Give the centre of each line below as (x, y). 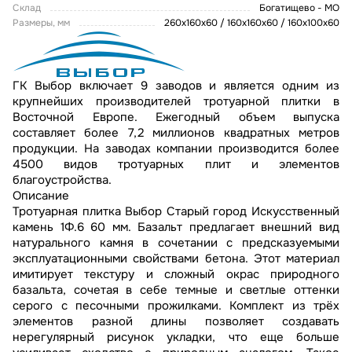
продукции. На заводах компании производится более (176, 148)
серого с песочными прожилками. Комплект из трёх (176, 305)
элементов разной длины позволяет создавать (176, 321)
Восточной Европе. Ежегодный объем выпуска (176, 117)
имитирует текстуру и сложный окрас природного (176, 274)
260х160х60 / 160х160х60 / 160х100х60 (252, 22)
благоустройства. (62, 180)
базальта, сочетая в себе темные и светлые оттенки (176, 290)
